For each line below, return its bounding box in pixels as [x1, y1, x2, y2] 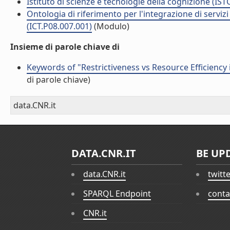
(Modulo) [92, 21, 129, 32]
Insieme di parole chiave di [10, 41, 120, 52]
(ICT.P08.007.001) [27, 21, 92, 32]
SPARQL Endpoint [83, 188, 151, 200]
